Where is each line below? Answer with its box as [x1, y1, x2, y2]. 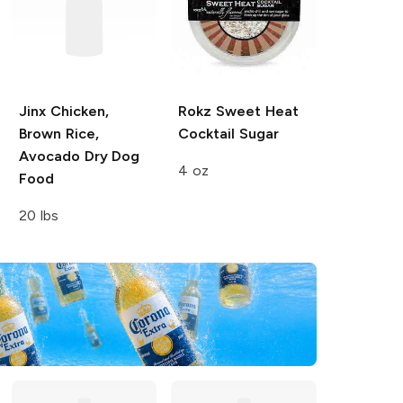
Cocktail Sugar [178, 124, 280, 142]
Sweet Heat [211, 102, 299, 120]
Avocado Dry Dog [18, 147, 140, 165]
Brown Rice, [18, 124, 99, 142]
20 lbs [18, 206, 58, 224]
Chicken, [45, 102, 109, 120]
